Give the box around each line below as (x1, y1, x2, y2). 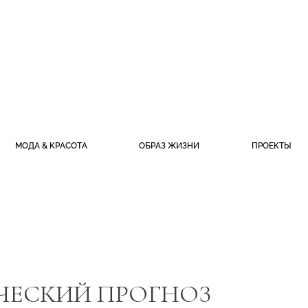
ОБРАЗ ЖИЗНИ (139, 141, 200, 151)
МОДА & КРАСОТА (14, 141, 87, 151)
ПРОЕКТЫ (251, 141, 291, 151)
